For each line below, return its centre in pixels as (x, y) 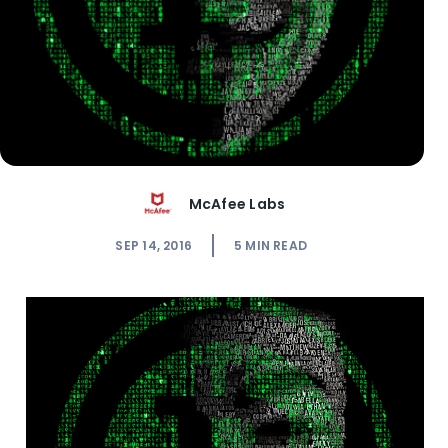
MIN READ (276, 246)
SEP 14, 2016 (153, 246)
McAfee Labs (237, 203)
